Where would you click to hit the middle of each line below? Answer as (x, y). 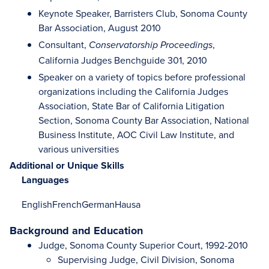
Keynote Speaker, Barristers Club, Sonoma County (143, 13)
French (67, 204)
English (37, 204)
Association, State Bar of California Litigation (131, 106)
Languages (45, 180)
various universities (79, 149)
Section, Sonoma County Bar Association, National (144, 120)
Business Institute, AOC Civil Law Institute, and (136, 134)
